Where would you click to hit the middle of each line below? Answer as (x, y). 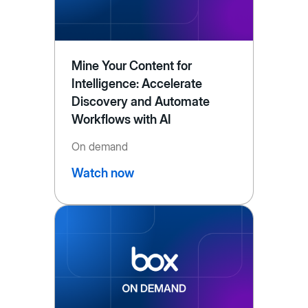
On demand (99, 146)
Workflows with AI (121, 119)
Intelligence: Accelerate (137, 83)
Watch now (102, 173)
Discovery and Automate (141, 101)
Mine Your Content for (132, 65)
